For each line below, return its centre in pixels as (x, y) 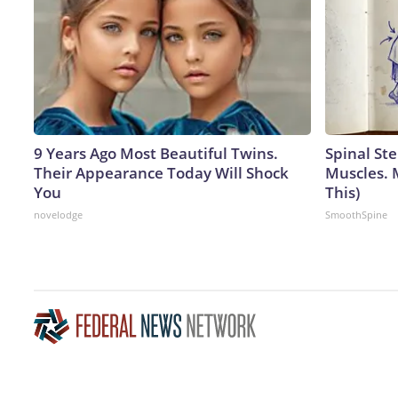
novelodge (58, 214)
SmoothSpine (356, 214)
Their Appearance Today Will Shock (161, 172)
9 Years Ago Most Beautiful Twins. (156, 153)
